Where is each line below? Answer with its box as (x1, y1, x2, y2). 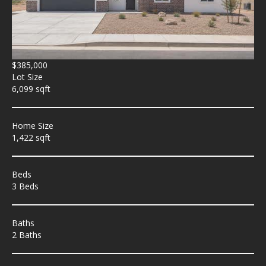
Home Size (12, 119, 53, 131)
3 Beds (12, 180, 39, 192)
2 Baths (12, 229, 42, 240)
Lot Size (12, 71, 43, 83)
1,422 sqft (12, 131, 50, 143)
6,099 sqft (12, 83, 50, 94)
